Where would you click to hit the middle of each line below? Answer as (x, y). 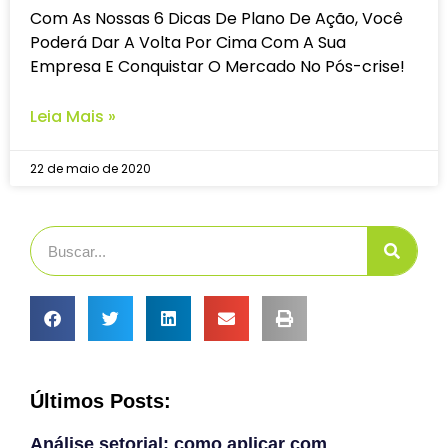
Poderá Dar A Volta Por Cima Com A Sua (188, 43)
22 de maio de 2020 (90, 169)
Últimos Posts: (100, 401)
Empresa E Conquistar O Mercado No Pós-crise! (217, 67)
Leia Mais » (73, 117)
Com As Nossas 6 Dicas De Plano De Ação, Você (216, 19)
